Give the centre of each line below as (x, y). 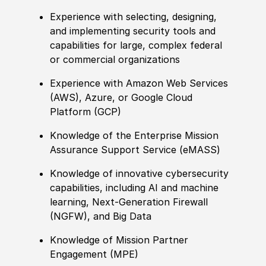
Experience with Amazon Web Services (139, 83)
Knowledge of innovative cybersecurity (140, 174)
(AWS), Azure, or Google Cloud (121, 98)
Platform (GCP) (86, 112)
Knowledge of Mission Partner (119, 240)
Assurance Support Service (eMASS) (135, 150)
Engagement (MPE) (94, 254)
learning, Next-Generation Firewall (129, 202)
